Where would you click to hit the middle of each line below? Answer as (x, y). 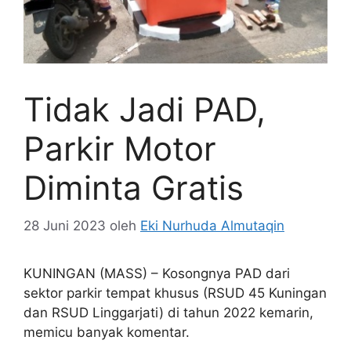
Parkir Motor (120, 148)
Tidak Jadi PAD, (145, 109)
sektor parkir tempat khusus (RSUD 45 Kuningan (175, 293)
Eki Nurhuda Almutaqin (212, 226)
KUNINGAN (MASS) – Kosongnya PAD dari (157, 274)
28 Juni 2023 (65, 226)
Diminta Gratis (134, 187)
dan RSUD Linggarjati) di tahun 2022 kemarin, (168, 313)
